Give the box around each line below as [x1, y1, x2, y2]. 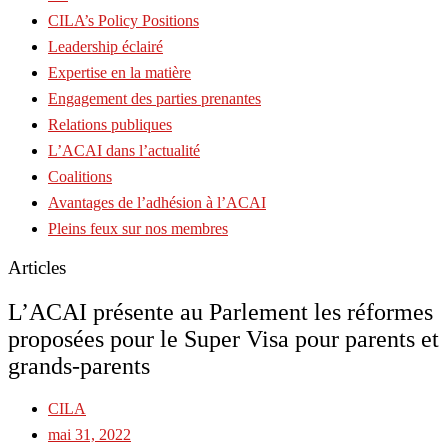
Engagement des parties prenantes [48, 90, 261, 107]
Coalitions [48, 168, 112, 185]
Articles [8, 256, 66, 278]
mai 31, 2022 [48, 425, 131, 443]
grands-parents [8, 352, 150, 379]
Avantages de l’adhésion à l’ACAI [48, 194, 266, 211]
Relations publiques [48, 116, 172, 133]
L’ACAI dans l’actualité [48, 142, 200, 159]
